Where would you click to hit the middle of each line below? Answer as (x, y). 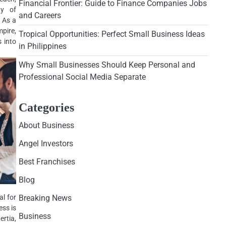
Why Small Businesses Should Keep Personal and (107, 65)
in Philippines (42, 46)
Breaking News (45, 198)
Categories (46, 107)
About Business (46, 125)
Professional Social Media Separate (82, 77)
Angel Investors (46, 144)
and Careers (40, 15)
